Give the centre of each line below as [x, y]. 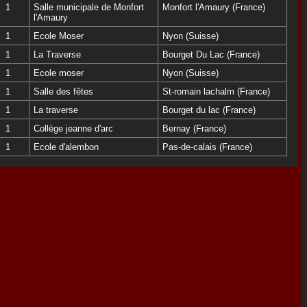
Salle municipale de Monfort [89, 7]
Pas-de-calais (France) [207, 147]
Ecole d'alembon [66, 147]
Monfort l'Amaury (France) [214, 7]
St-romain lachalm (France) [216, 91]
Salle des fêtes [63, 91]
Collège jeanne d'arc [73, 128]
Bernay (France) [194, 128]
